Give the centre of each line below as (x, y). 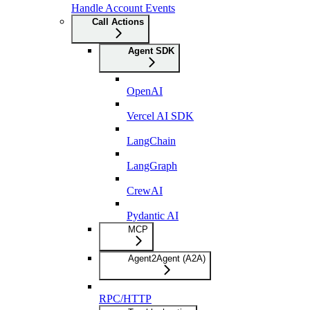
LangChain (151, 140)
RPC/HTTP (125, 298)
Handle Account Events (123, 8)
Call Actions (118, 21)
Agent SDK (151, 51)
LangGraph (152, 165)
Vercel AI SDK (160, 116)
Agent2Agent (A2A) (167, 258)
